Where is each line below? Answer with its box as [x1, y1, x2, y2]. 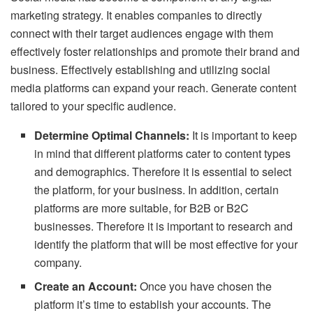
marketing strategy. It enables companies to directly [10, 6, 262, 23]
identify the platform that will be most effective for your [34, 235, 298, 252]
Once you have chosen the [140, 277, 272, 294]
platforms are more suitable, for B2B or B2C [34, 199, 249, 216]
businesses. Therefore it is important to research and [34, 217, 293, 234]
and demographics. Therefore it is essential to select [34, 163, 292, 180]
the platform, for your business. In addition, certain [34, 181, 279, 198]
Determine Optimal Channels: [34, 126, 190, 143]
